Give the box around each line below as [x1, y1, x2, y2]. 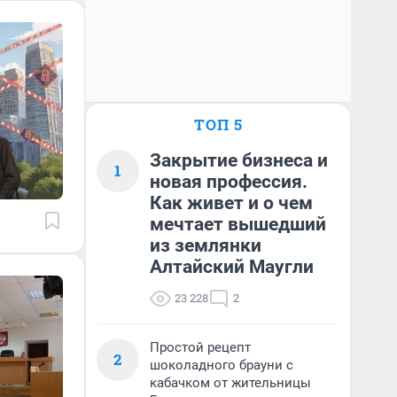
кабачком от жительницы [150, 375, 311, 391]
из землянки [150, 235, 261, 256]
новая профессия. [150, 171, 307, 192]
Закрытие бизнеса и [150, 150, 328, 171]
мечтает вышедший [150, 214, 326, 235]
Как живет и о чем [150, 192, 313, 214]
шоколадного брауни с [150, 357, 293, 373]
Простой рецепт [150, 339, 251, 355]
